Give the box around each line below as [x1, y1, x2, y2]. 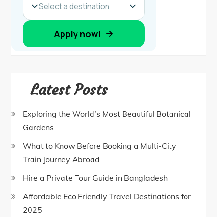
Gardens [23, 123, 54, 133]
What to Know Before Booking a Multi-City [23, 141, 177, 151]
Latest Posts [31, 81, 108, 99]
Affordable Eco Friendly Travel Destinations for [23, 191, 191, 201]
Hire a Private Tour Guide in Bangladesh [23, 173, 168, 183]
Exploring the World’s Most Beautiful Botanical [23, 109, 191, 119]
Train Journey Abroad [23, 155, 100, 165]
